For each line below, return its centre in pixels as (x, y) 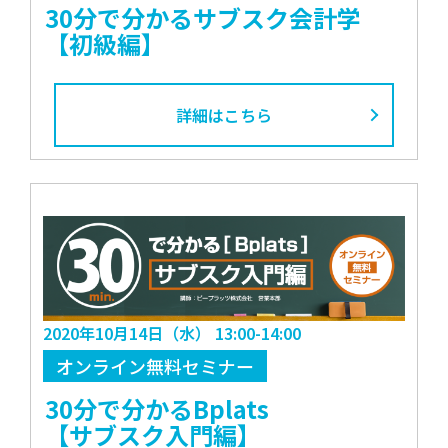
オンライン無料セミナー (154, 365)
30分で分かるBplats (157, 408)
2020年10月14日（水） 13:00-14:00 (171, 332)
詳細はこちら (224, 115)
